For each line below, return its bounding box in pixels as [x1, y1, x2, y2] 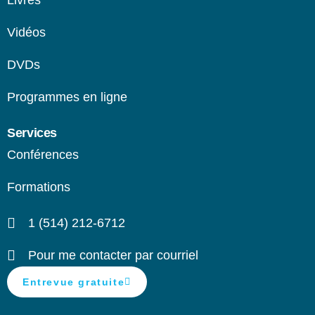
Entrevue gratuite [22, 276, 125, 288]
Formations [7, 179, 70, 194]
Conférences [7, 147, 79, 162]
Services [7, 125, 58, 140]
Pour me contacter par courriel [28, 247, 198, 262]
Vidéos [7, 25, 46, 39]
